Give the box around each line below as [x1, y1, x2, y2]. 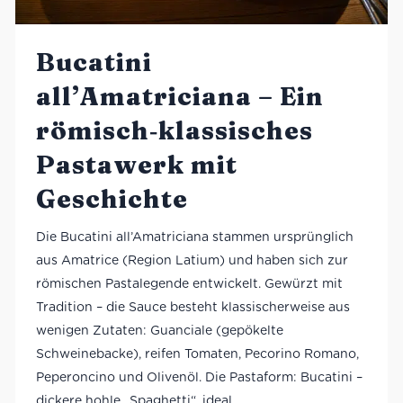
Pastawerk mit [35, 149, 237, 181]
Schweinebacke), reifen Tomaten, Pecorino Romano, [35, 346, 359, 362]
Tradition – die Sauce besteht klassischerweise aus [35, 300, 350, 315]
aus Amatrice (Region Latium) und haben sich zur [35, 253, 348, 268]
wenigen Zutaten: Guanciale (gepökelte [35, 323, 283, 338]
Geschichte [35, 184, 188, 215]
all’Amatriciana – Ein [35, 81, 324, 112]
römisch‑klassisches [35, 115, 313, 147]
